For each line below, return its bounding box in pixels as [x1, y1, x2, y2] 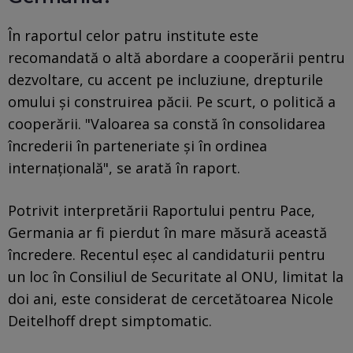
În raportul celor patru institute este [8, 25, 258, 45]
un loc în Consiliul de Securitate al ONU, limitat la [8, 266, 344, 286]
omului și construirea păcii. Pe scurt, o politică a [8, 91, 336, 111]
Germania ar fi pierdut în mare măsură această [8, 222, 327, 242]
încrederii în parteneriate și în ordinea [8, 136, 267, 155]
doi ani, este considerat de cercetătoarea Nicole [8, 288, 333, 308]
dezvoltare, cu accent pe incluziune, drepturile [8, 69, 323, 89]
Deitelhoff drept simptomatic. [8, 310, 212, 330]
